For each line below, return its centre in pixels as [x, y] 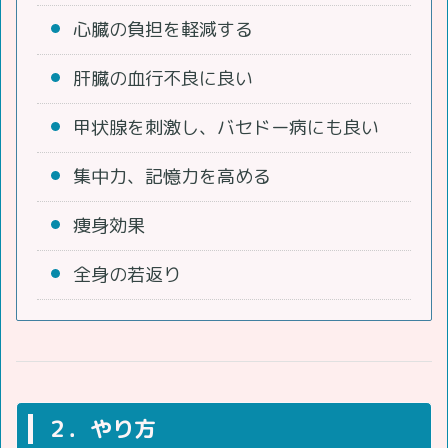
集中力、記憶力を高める [172, 176]
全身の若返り [127, 274]
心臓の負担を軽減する [163, 29]
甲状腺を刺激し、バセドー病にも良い [226, 127]
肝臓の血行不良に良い [163, 78]
